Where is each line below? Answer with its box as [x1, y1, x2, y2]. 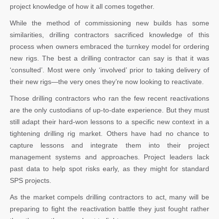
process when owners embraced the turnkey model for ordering [10, 42, 209, 50]
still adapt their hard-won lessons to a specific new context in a [10, 117, 209, 126]
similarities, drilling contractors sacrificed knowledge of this [10, 30, 209, 39]
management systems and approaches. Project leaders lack [10, 153, 209, 161]
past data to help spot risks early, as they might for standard [10, 164, 209, 173]
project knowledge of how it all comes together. [10, 2, 154, 10]
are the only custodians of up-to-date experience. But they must [10, 106, 209, 114]
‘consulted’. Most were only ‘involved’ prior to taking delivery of [10, 66, 209, 74]
